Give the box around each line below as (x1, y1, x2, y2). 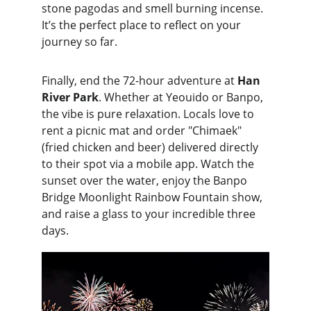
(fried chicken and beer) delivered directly (42, 140, 261, 155)
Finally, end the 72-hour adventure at (42, 73, 237, 88)
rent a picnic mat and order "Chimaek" (42, 123, 244, 138)
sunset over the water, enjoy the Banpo (42, 173, 250, 188)
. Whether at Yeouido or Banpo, (99, 90, 266, 105)
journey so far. (42, 34, 117, 49)
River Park (42, 90, 99, 105)
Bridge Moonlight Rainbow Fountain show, (42, 190, 265, 205)
